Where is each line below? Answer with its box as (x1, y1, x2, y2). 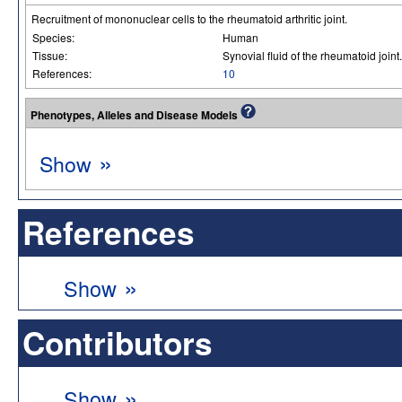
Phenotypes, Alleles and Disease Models (31, 107, 240, 123)
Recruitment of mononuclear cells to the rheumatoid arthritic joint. (31, 11, 347, 26)
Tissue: (32, 48, 70, 63)
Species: (32, 30, 77, 45)
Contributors (22, 319, 213, 365)
